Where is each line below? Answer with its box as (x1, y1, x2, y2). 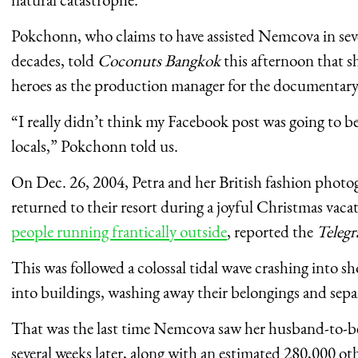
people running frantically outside (11, 220, 227, 242)
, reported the (227, 220, 316, 242)
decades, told (11, 49, 97, 71)
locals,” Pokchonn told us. (11, 134, 178, 157)
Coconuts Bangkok (97, 49, 221, 71)
